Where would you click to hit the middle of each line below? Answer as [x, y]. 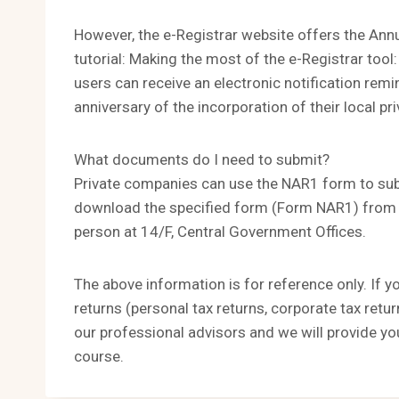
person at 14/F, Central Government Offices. [220, 231]
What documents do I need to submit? [202, 159]
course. [99, 356]
